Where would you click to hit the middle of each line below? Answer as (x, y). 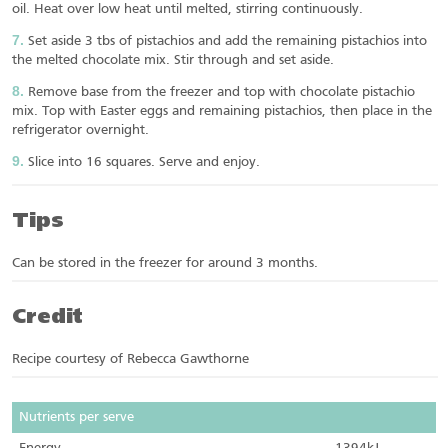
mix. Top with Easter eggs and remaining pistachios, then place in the (222, 111)
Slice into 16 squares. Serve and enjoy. (144, 162)
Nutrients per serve (76, 417)
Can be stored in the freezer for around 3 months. (165, 264)
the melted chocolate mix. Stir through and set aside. (173, 60)
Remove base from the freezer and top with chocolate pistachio (221, 92)
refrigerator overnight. (80, 130)
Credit (47, 317)
